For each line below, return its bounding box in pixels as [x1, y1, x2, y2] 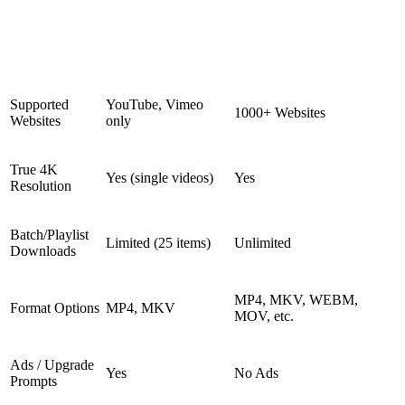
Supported [10, 97, 69, 113]
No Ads [234, 365, 278, 381]
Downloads [10, 243, 76, 259]
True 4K [10, 162, 58, 178]
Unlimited [234, 235, 291, 251]
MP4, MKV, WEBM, [234, 292, 358, 308]
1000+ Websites [234, 105, 325, 121]
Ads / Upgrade [10, 357, 94, 373]
